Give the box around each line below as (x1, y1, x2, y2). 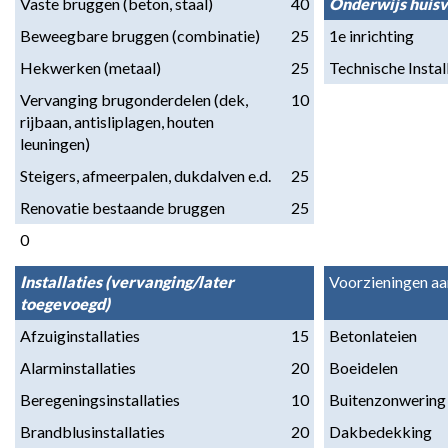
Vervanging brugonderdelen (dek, (20, 90, 248, 109)
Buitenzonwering (329, 390, 446, 409)
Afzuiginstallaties (20, 326, 140, 345)
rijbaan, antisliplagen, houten (20, 112, 214, 131)
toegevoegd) (20, 294, 110, 313)
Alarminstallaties (20, 358, 136, 377)
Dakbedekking (329, 422, 432, 441)
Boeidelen (329, 358, 398, 377)
